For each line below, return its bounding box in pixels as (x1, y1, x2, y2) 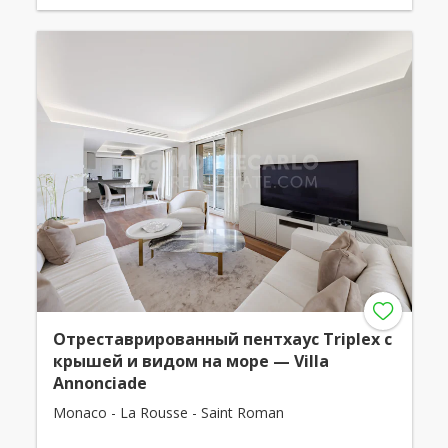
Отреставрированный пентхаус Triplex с (52, 328, 392, 350)
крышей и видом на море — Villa (52, 350, 329, 372)
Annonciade (52, 372, 147, 394)
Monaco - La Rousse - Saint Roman (52, 403, 284, 422)
